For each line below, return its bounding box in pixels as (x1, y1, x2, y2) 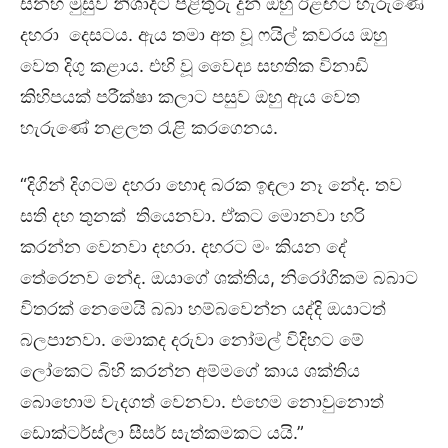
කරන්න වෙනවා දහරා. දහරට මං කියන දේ (20, 235, 347, 257)
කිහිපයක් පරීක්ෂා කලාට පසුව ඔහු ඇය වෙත (20, 85, 360, 107)
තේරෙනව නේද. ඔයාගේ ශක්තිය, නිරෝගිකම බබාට (20, 266, 418, 288)
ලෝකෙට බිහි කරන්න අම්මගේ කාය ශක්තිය (20, 359, 360, 381)
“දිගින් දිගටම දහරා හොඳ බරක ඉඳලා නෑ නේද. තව (20, 173, 402, 195)
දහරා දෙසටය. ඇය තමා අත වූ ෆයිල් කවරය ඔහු (20, 23, 387, 45)
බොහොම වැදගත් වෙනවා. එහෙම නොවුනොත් (20, 390, 384, 412)
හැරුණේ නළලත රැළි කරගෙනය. (20, 116, 283, 138)
